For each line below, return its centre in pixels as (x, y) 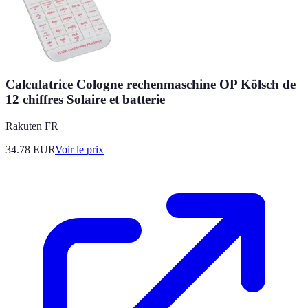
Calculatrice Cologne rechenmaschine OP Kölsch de (151, 85)
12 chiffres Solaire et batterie (85, 100)
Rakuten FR (32, 126)
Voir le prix (79, 150)
